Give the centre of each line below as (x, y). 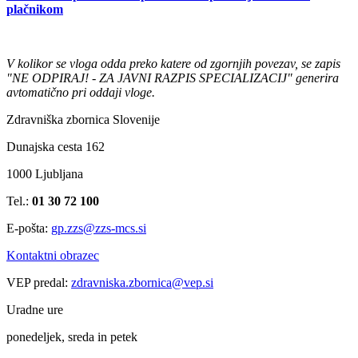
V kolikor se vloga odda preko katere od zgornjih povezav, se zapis (173, 64)
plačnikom (35, 10)
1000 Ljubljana (45, 174)
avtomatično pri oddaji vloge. (81, 93)
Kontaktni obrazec (53, 256)
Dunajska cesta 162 (56, 147)
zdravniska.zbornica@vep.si (142, 283)
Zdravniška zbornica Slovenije (83, 120)
